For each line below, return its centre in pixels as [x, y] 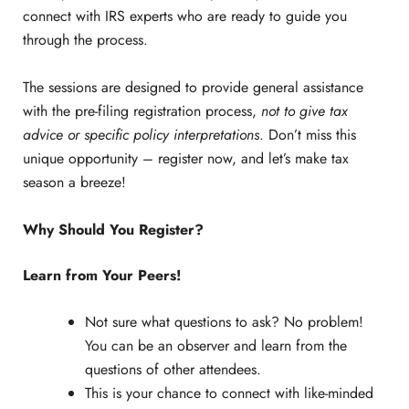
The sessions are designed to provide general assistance [193, 87]
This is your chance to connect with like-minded [229, 393]
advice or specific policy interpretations [141, 134]
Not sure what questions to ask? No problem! [224, 322]
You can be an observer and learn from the [215, 346]
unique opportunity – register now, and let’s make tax [185, 158]
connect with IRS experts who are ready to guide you [184, 16]
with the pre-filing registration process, [142, 110]
